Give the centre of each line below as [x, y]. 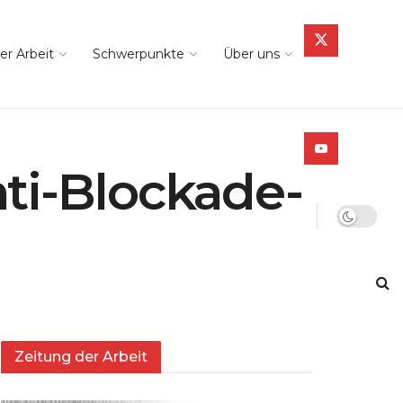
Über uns [251, 54]
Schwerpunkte [139, 54]
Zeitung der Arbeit [81, 357]
